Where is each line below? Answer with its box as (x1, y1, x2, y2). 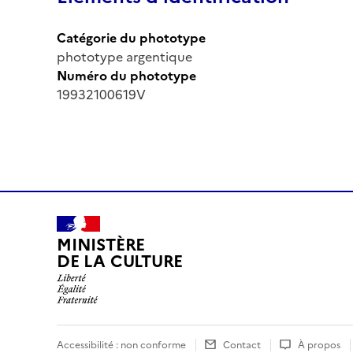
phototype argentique (57, 46, 192, 66)
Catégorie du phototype (57, 28, 206, 47)
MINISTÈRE (57, 232, 146, 258)
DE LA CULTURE (57, 249, 184, 274)
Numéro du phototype (57, 65, 196, 85)
